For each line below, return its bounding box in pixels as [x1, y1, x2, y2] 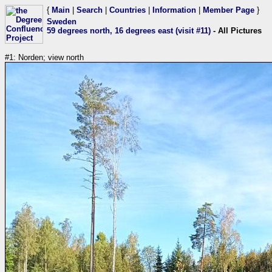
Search [76, 5, 103, 15]
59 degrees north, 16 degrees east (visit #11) [47, 26, 211, 35]
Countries [109, 5, 146, 15]
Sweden [47, 17, 76, 26]
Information [152, 5, 196, 15]
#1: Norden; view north [5, 53, 84, 62]
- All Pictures [211, 26, 262, 35]
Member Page [203, 5, 254, 15]
